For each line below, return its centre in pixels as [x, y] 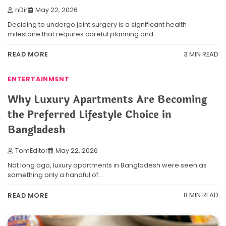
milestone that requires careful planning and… [83, 34]
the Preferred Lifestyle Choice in [90, 115]
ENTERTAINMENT [39, 79]
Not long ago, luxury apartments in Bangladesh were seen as [107, 165]
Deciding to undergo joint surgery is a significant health [97, 24]
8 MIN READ [201, 195]
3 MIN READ [201, 54]
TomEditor [32, 151]
